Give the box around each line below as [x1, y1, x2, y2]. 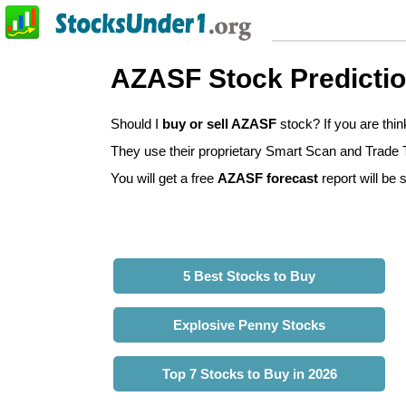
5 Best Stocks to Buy [183, 268, 315, 285]
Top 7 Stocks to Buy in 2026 [161, 366, 337, 382]
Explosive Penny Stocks [173, 317, 325, 333]
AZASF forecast [217, 170, 318, 187]
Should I [111, 116, 162, 132]
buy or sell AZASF [162, 116, 276, 132]
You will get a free [111, 170, 217, 187]
